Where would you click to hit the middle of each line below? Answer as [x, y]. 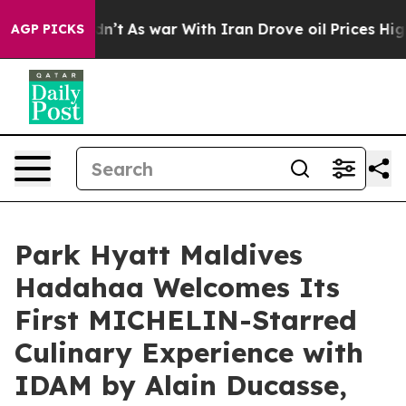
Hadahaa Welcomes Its [177, 287]
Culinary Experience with [189, 353]
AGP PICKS [48, 29]
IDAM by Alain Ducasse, [181, 385]
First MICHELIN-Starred [186, 320]
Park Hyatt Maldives [159, 255]
